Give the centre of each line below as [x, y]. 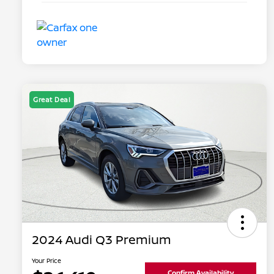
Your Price [46, 261]
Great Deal [52, 100]
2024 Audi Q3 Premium [102, 240]
